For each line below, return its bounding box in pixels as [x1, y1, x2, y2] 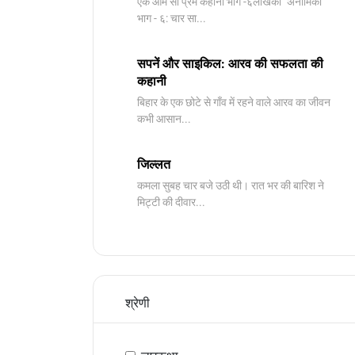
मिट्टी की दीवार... [137, 196, 205, 208]
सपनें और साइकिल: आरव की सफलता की [137, 56, 323, 71]
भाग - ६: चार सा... [137, 12, 206, 25]
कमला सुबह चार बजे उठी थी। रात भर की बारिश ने [137, 179, 324, 192]
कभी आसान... [137, 113, 191, 125]
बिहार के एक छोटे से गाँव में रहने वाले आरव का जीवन [137, 96, 330, 109]
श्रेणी [125, 296, 150, 311]
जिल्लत [137, 157, 170, 172]
